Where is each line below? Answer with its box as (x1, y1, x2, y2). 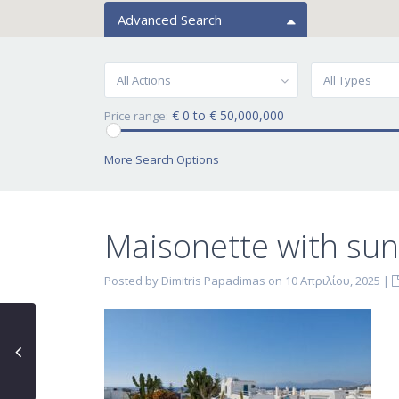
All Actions (117, 72, 171, 88)
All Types (322, 72, 371, 88)
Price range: (104, 108, 168, 124)
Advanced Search (118, 11, 222, 28)
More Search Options (104, 151, 219, 167)
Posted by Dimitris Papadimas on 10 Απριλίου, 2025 (104, 273, 380, 289)
